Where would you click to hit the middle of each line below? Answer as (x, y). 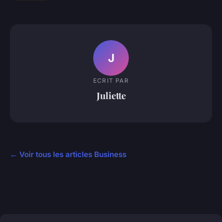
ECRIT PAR (111, 81)
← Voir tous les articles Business (68, 154)
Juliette (111, 96)
